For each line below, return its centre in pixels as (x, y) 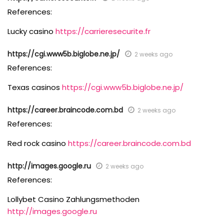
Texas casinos (35, 87)
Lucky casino (31, 31)
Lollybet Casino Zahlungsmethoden (73, 199)
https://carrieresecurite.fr (103, 31)
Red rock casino (38, 143)
